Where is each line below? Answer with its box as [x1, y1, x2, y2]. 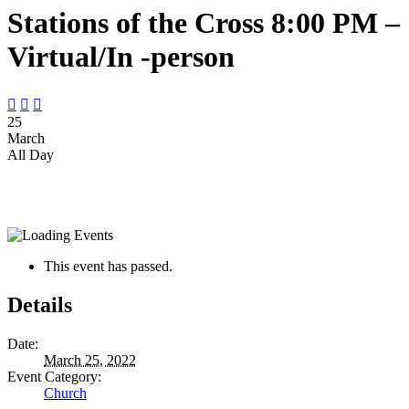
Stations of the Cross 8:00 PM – [7, 6, 400, 40]
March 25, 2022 [44, 351, 136, 368]
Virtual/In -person [7, 40, 235, 74]
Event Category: [7, 368, 101, 384]
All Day [7, 146, 54, 163]
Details [7, 292, 72, 317]
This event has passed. [44, 257, 173, 274]
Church [44, 384, 87, 401]
